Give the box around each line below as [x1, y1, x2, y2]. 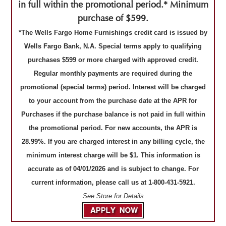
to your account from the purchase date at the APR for [29, 96, 197, 104]
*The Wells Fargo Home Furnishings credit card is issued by [19, 28, 207, 36]
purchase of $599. [78, 12, 148, 24]
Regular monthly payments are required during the [34, 69, 192, 77]
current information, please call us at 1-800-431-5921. [31, 178, 195, 186]
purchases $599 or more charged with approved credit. [28, 55, 198, 64]
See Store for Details [82, 192, 144, 200]
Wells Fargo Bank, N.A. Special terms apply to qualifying [24, 42, 202, 50]
